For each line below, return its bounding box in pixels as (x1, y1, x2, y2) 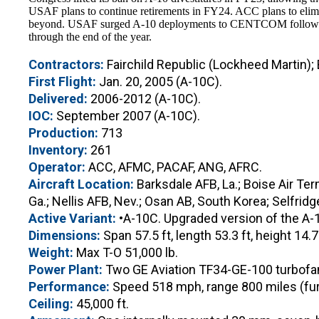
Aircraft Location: (28, 176, 134, 192)
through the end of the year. (28, 30, 152, 43)
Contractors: (28, 56, 104, 72)
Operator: (28, 159, 85, 174)
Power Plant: (28, 261, 103, 277)
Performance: (28, 278, 110, 294)
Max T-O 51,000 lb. (73, 244, 178, 260)
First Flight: (28, 73, 96, 89)
